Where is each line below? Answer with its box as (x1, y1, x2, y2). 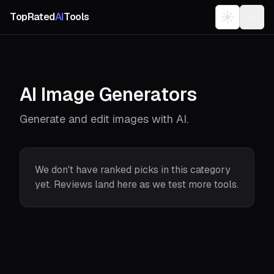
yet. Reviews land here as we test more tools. (35, 178, 239, 191)
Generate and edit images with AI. (20, 112, 188, 126)
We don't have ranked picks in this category (35, 163, 231, 176)
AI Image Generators (20, 83, 197, 106)
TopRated (10, 10, 55, 23)
